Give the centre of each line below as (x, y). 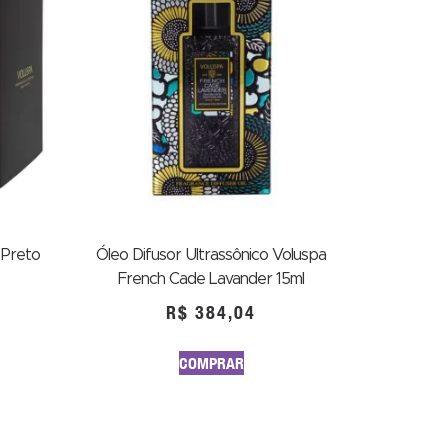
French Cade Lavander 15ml (211, 279)
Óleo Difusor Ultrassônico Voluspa (211, 255)
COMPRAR (211, 363)
